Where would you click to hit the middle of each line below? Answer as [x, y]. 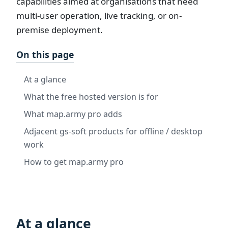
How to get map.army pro [74, 162]
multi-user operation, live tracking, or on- [99, 16]
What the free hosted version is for [91, 96]
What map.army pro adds [73, 114]
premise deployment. [60, 30]
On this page [45, 54]
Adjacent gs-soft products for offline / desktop [113, 131]
